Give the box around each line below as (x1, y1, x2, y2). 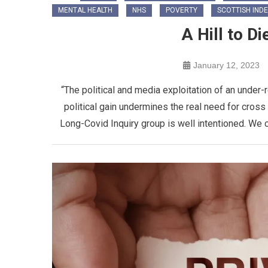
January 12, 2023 (193, 60, 260, 71)
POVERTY (166, 6, 197, 15)
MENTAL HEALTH (58, 6, 112, 15)
